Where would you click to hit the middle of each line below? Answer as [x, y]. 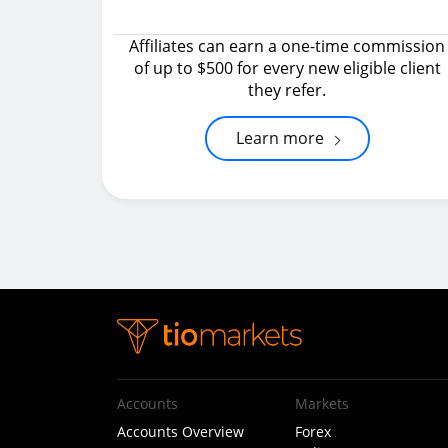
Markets [321, 403]
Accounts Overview [180, 431]
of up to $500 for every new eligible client [287, 68]
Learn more [279, 138]
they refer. [287, 90]
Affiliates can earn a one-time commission [287, 46]
